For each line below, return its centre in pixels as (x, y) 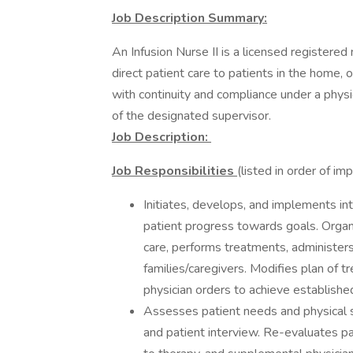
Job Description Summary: (190, 18)
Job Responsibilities (175, 171)
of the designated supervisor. (191, 116)
